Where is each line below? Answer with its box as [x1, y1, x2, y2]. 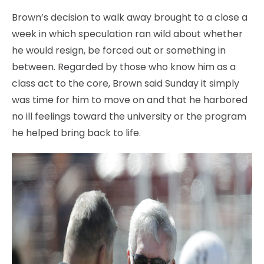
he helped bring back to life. [12, 126, 141, 140]
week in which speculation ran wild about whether [12, 27, 243, 41]
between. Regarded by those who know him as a [12, 60, 236, 74]
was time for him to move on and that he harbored [12, 93, 247, 107]
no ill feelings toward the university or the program [12, 109, 246, 123]
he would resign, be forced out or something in [12, 43, 226, 57]
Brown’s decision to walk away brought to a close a [12, 10, 247, 24]
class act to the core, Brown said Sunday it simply [12, 76, 239, 90]
